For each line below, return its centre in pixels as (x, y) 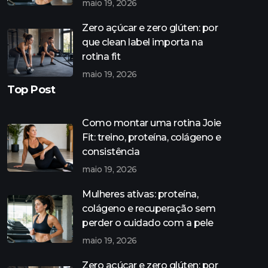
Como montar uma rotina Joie (152, 123)
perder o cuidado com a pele (148, 223)
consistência (111, 151)
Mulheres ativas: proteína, (140, 194)
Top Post (31, 89)
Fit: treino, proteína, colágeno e (152, 137)
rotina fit (101, 56)
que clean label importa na (142, 42)
